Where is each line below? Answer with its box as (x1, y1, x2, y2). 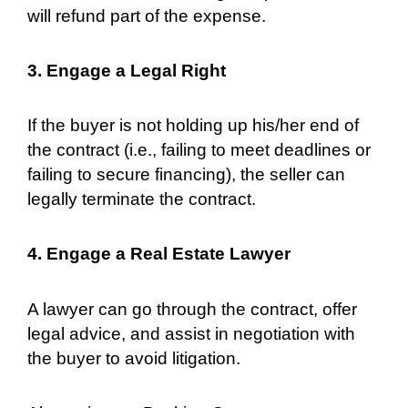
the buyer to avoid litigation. (27, 348, 240, 368)
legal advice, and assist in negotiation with (27, 323, 355, 343)
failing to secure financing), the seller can (27, 165, 345, 185)
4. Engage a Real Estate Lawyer (27, 244, 291, 264)
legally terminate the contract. (27, 189, 256, 209)
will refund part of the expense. (27, 5, 266, 25)
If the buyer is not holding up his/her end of (27, 116, 359, 136)
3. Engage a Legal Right (27, 60, 226, 80)
